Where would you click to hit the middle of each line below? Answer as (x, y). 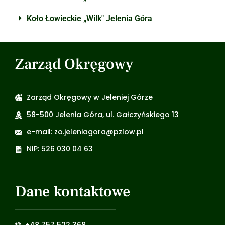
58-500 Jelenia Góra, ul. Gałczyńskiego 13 (102, 115)
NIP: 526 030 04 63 (60, 149)
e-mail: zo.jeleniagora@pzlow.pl (85, 132)
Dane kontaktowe (73, 192)
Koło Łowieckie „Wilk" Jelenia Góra (89, 18)
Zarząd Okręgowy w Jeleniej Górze (89, 97)
